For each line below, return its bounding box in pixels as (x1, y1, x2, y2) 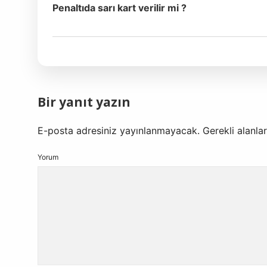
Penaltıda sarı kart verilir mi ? (52, 2, 187, 14)
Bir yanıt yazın (38, 94, 131, 110)
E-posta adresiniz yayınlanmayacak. (38, 125, 200, 136)
